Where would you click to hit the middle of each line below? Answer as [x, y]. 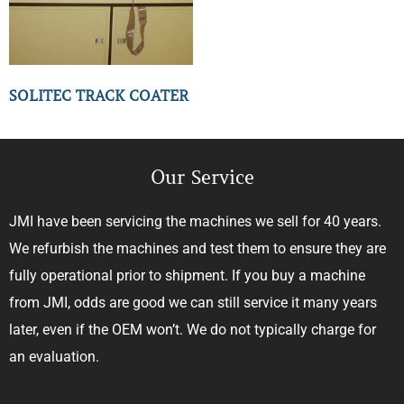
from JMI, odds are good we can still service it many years [193, 303]
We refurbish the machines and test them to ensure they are [197, 249]
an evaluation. [54, 357]
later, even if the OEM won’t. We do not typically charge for [193, 330]
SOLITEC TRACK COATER [99, 96]
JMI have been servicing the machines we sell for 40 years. [195, 222]
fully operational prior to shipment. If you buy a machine [187, 276]
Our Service [202, 178]
